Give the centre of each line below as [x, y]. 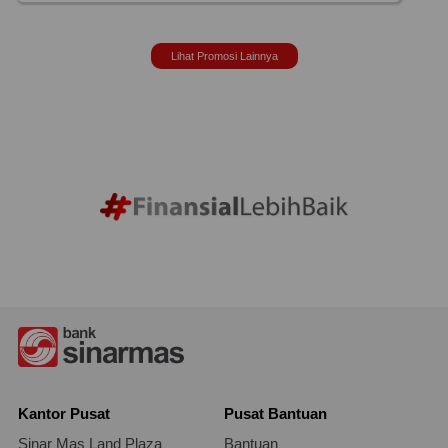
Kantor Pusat [63, 414]
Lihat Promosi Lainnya [224, 55]
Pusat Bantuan [275, 414]
